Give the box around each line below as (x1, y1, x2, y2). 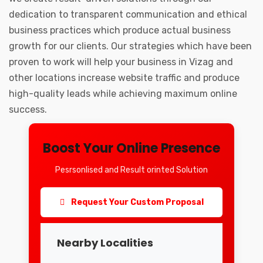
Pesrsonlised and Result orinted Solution (55, 165, 208, 176)
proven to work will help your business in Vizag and (9, 56, 233, 68)
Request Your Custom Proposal (69, 197, 204, 208)
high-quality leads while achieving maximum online (9, 88, 237, 100)
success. (9, 104, 47, 116)
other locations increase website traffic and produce (9, 72, 240, 84)
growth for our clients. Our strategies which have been (9, 41, 252, 52)
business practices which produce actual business (9, 25, 231, 36)
